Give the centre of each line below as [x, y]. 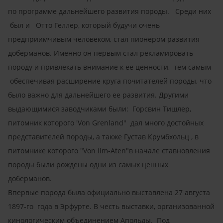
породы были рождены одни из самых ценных [88, 164]
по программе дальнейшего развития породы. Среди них [110, 11]
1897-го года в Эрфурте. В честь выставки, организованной [111, 206]
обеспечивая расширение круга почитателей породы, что [110, 81]
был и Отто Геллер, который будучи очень [84, 25]
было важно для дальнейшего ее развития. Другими [98, 95]
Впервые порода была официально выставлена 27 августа [109, 192]
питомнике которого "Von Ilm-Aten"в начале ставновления [109, 150]
